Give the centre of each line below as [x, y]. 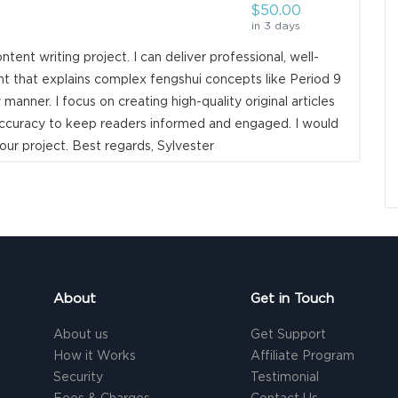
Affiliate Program [303, 356]
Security [79, 378]
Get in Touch [293, 299]
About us [81, 335]
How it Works [95, 356]
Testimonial [285, 378]
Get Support [289, 335]
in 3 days [275, 26]
